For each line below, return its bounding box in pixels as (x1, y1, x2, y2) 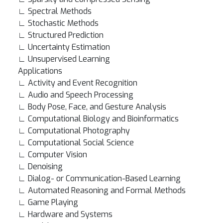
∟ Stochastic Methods (18, 18, 111, 28)
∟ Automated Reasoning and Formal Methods (18, 185, 186, 196)
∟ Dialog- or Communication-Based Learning (18, 173, 193, 184)
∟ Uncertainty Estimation (18, 42, 110, 52)
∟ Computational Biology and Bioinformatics (18, 113, 191, 124)
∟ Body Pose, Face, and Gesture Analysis (18, 102, 190, 112)
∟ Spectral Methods (18, 6, 104, 16)
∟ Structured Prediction (18, 30, 115, 40)
